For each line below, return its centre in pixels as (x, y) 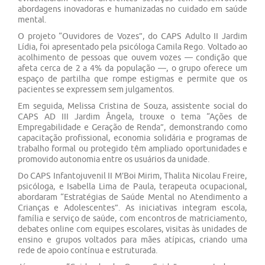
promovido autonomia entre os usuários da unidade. (114, 159)
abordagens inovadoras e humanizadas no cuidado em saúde (132, 9)
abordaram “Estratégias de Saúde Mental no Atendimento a (132, 197)
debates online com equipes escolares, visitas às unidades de (132, 229)
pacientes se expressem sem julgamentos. (96, 89)
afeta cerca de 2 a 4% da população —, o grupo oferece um (132, 68)
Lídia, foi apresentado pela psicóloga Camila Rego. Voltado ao (132, 47)
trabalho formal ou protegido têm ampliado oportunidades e (132, 148)
